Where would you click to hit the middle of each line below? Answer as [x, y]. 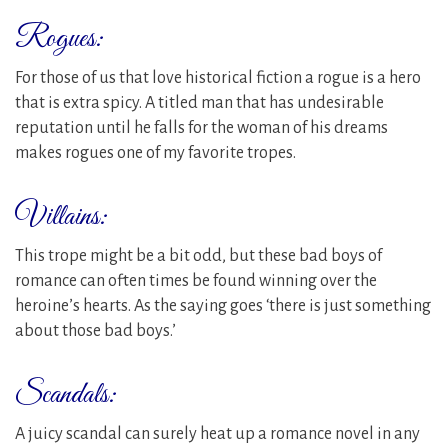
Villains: [61, 216]
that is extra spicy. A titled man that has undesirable [199, 102]
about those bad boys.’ [95, 330]
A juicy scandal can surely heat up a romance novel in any [217, 433]
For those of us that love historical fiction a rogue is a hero [218, 77]
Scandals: [66, 394]
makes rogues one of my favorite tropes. [155, 152]
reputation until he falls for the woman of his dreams [201, 127]
